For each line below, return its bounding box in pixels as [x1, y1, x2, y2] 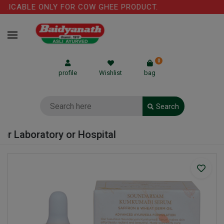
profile [58, 69, 77, 76]
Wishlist [99, 69, 122, 76]
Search [156, 101, 179, 111]
